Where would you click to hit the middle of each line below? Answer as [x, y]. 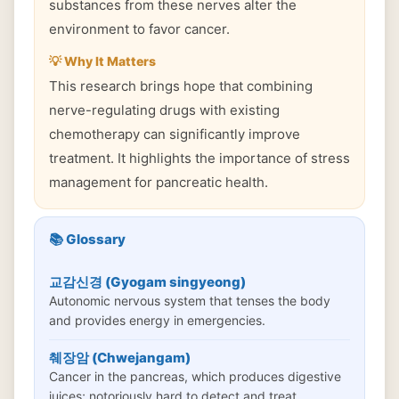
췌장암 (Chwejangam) [120, 358]
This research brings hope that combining [181, 86]
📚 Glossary [87, 239]
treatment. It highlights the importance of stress [199, 158]
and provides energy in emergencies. [157, 320]
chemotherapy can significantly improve [175, 134]
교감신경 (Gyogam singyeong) [147, 282]
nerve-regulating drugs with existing [164, 110]
